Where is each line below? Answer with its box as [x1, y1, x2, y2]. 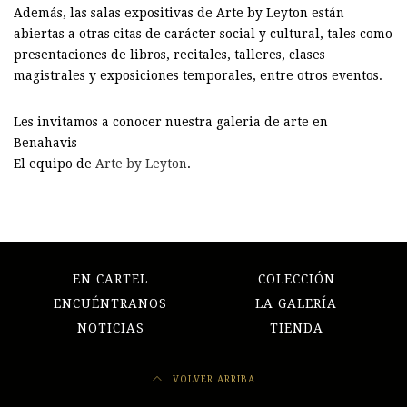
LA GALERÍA [255, 296, 338, 312]
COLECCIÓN [257, 272, 335, 287]
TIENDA [269, 321, 323, 336]
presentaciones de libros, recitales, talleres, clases [14, 47, 325, 63]
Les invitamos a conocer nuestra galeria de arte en [14, 114, 328, 130]
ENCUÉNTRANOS [54, 296, 168, 312]
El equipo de [14, 156, 95, 172]
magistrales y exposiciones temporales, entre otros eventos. [14, 68, 382, 84]
